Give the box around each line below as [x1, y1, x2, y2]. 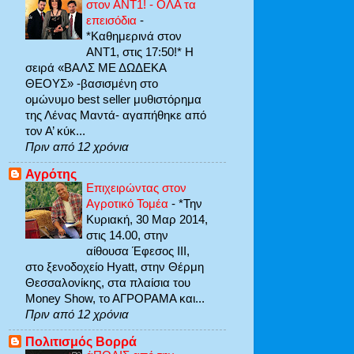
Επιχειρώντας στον [86, 181, 186, 195]
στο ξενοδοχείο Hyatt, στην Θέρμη [25, 260, 204, 274]
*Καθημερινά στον [86, 28, 182, 43]
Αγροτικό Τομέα [86, 197, 171, 211]
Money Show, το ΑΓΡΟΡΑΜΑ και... [25, 292, 205, 306]
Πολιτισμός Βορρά [25, 334, 137, 349]
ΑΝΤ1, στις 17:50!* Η [86, 44, 194, 58]
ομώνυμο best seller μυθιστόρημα [25, 92, 201, 106]
